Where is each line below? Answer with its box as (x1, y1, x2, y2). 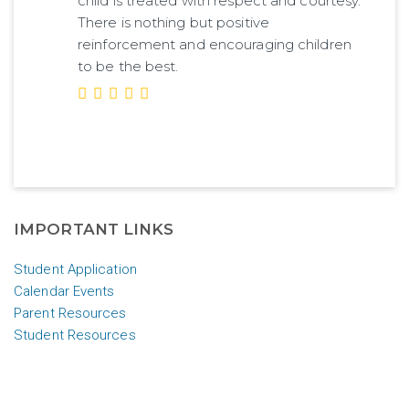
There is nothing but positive (78, 13, 269, 31)
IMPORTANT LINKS (14, 220, 174, 238)
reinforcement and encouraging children (78, 35, 351, 53)
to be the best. (78, 57, 179, 75)
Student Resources (14, 327, 136, 343)
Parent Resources (14, 305, 127, 321)
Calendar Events (14, 283, 115, 299)
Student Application (14, 261, 137, 278)
